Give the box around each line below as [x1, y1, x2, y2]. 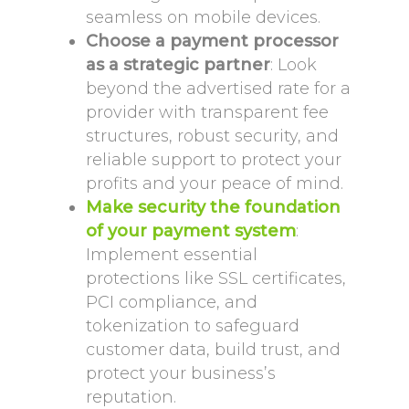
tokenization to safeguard [86, 316, 299, 336]
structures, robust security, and [86, 126, 339, 146]
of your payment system [86, 221, 296, 241]
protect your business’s [86, 363, 276, 383]
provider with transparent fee [86, 102, 329, 122]
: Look [270, 55, 317, 75]
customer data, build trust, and [86, 340, 341, 360]
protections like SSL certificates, [86, 268, 346, 288]
